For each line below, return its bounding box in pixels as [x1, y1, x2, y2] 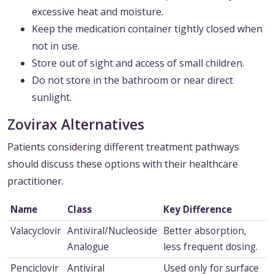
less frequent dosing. [163, 240, 257, 254]
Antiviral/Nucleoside [67, 224, 157, 238]
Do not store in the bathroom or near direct [32, 73, 233, 87]
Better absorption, [163, 224, 246, 238]
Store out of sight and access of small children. [32, 56, 244, 70]
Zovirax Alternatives [7, 115, 144, 135]
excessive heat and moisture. [32, 5, 163, 19]
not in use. [32, 39, 80, 53]
